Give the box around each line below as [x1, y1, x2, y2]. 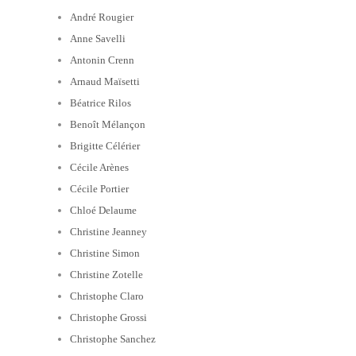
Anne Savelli [70, 32, 126, 44]
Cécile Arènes [70, 161, 129, 173]
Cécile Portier [70, 182, 129, 195]
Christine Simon [70, 246, 140, 259]
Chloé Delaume [70, 203, 137, 216]
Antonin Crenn [70, 53, 134, 66]
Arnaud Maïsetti [70, 75, 140, 87]
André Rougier [70, 10, 133, 23]
